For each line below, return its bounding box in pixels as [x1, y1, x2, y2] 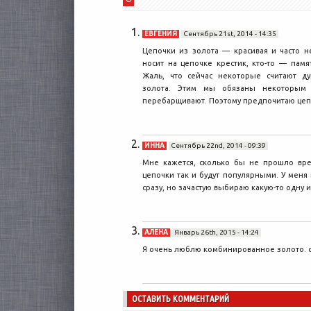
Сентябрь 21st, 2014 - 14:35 [183, 29, 276, 37]
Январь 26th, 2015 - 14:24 [174, 228, 259, 237]
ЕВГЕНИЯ [144, 29, 177, 37]
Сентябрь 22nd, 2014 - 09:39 [170, 142, 266, 150]
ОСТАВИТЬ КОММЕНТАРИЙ [132, 294, 229, 305]
